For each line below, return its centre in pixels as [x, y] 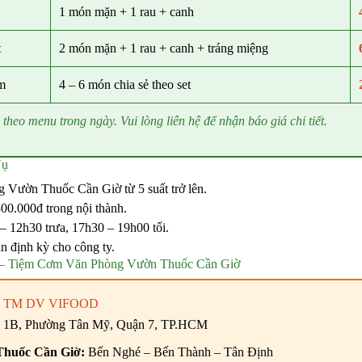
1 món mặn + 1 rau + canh [126, 12]
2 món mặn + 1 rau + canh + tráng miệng [163, 48]
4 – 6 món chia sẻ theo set [124, 85]
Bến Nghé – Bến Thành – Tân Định [179, 352]
